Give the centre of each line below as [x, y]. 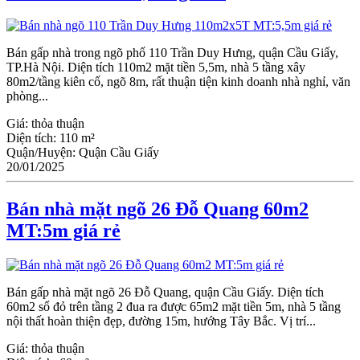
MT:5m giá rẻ [63, 230]
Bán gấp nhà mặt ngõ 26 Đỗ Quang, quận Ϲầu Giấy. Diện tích [165, 292]
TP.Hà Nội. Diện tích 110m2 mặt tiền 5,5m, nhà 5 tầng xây [156, 67]
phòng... [27, 96]
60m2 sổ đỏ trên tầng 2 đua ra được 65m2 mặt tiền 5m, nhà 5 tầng [174, 306]
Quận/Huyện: [43, 153]
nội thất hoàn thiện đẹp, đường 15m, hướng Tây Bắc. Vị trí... [161, 321]
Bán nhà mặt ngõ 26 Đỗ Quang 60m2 [157, 209]
